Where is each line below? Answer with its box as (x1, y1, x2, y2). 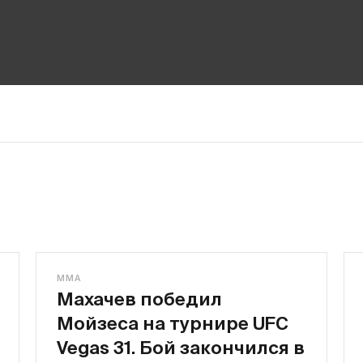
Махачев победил (57, 288, 222, 309)
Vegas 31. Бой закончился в (57, 337, 305, 357)
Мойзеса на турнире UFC (57, 313, 288, 333)
